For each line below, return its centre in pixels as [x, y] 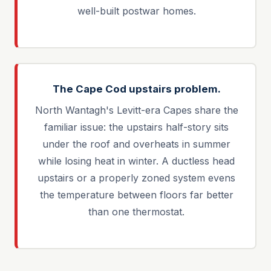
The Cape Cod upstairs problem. [136, 89]
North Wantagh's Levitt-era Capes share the [136, 110]
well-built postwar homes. [136, 11]
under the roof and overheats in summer [136, 144]
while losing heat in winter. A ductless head [136, 161]
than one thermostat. [136, 212]
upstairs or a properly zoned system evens [136, 178]
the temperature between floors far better [136, 195]
